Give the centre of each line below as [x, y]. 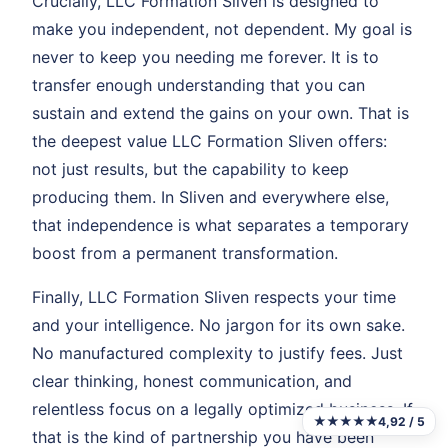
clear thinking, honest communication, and [192, 381]
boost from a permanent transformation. [185, 253]
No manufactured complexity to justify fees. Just [217, 353]
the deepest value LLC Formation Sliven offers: [209, 141]
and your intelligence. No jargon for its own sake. [218, 325]
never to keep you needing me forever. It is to [205, 57]
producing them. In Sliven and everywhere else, [210, 197]
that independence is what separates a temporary [220, 225]
